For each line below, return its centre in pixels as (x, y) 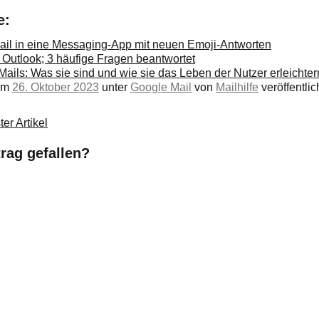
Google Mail (161, 87)
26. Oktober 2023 (56, 87)
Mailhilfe (237, 87)
